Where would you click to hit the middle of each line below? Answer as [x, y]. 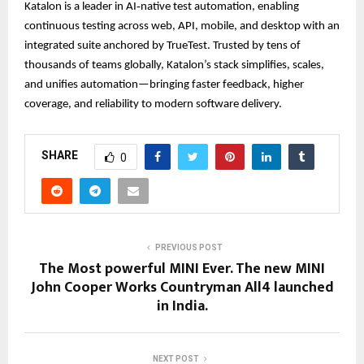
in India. [182, 306]
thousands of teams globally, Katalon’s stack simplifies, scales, [174, 65]
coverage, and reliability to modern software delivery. [153, 104]
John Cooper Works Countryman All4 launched [182, 287]
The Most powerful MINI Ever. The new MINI [182, 269]
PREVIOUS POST [188, 247]
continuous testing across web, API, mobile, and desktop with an [182, 26]
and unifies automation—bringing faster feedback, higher [164, 84]
